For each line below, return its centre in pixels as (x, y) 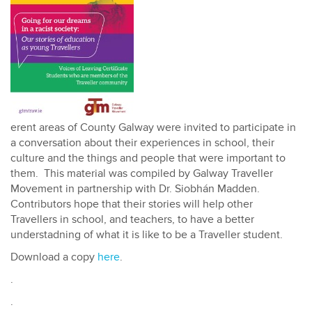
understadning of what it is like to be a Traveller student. (147, 235)
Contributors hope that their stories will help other (132, 204)
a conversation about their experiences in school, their (142, 143)
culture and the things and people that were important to (148, 158)
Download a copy (54, 257)
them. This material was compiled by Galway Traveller (142, 174)
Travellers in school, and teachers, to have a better (132, 220)
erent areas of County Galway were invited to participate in (153, 128)
